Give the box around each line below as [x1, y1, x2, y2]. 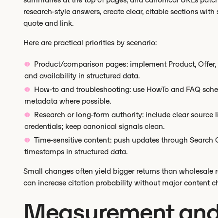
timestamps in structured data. [24, 147, 127, 156]
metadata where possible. [24, 96, 111, 106]
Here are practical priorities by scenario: [23, 38, 157, 47]
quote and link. [23, 18, 73, 28]
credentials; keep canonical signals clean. [24, 122, 164, 131]
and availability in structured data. [24, 71, 140, 80]
